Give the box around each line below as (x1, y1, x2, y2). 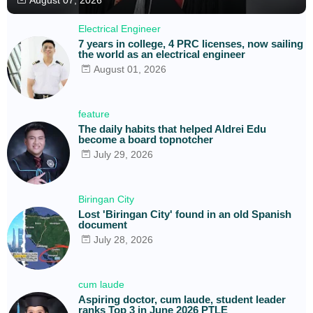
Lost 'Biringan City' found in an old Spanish (78, 208, 291, 220)
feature (78, 108, 110, 119)
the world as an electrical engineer (78, 48, 245, 60)
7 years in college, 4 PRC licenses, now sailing (78, 37, 303, 50)
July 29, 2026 (94, 148, 153, 160)
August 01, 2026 (94, 63, 166, 75)
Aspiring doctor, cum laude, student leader (78, 293, 286, 305)
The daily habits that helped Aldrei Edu (78, 122, 266, 135)
